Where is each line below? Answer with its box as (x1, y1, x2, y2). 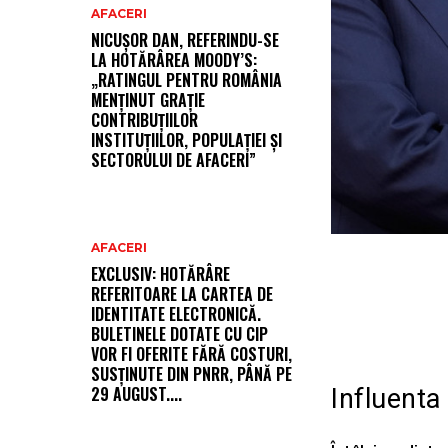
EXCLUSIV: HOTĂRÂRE (91, 262, 230, 287)
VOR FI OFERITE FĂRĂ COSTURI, (91, 342, 292, 367)
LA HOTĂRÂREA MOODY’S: (91, 48, 257, 73)
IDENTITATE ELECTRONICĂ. (91, 302, 261, 327)
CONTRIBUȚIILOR (91, 108, 198, 133)
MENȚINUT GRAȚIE (91, 88, 205, 113)
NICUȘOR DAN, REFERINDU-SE (91, 28, 279, 53)
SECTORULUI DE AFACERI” (91, 148, 256, 173)
